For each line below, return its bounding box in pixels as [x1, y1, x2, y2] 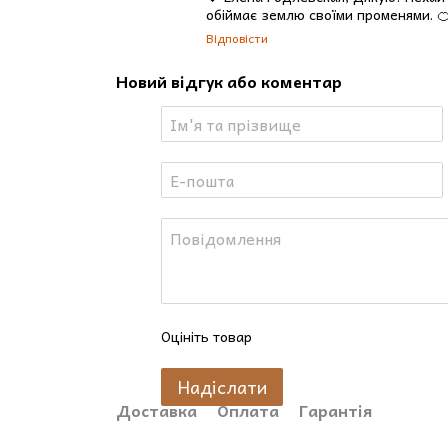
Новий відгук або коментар [115, 67, 342, 94]
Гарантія [298, 396, 372, 423]
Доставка [115, 396, 197, 423]
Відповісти [205, 27, 268, 48]
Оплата [216, 396, 279, 423]
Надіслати [176, 371, 267, 401]
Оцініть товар [160, 324, 252, 347]
